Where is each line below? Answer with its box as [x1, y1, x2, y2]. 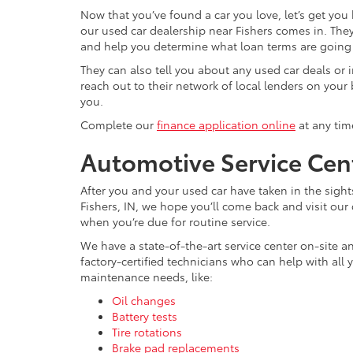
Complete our [80, 116, 157, 132]
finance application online [157, 116, 295, 132]
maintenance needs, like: [80, 268, 213, 284]
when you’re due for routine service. [80, 213, 270, 229]
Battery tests [112, 307, 177, 324]
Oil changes [112, 292, 176, 308]
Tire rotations [112, 323, 182, 340]
